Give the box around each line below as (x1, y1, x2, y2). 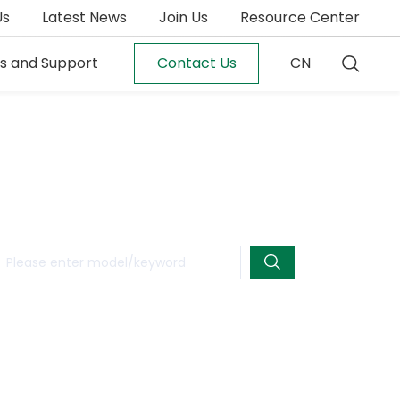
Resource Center (240, 7, 360, 28)
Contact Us (156, 53, 237, 73)
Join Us (159, 7, 208, 28)
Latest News (42, 7, 127, 28)
